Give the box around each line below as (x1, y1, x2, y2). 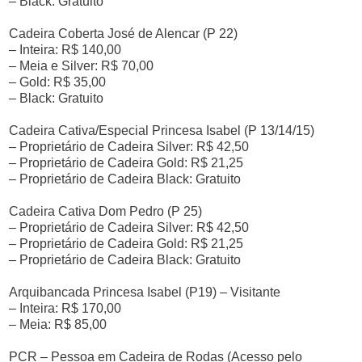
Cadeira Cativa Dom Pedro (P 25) (9, 204, 203, 218)
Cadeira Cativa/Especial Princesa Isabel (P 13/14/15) (9, 124, 315, 137)
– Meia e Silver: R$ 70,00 (9, 59, 154, 73)
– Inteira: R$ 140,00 (9, 43, 122, 57)
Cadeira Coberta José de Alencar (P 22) (9, 27, 238, 40)
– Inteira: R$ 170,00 (9, 301, 122, 315)
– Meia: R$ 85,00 (9, 318, 107, 331)
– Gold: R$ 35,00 (9, 75, 107, 89)
